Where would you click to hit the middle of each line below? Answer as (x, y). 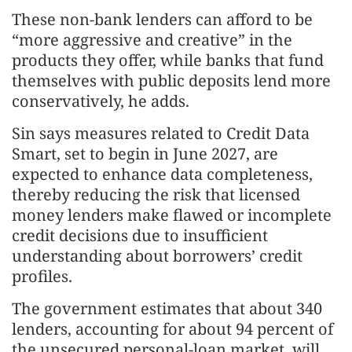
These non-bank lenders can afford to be (162, 20)
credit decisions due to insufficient (140, 236)
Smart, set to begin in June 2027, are (145, 154)
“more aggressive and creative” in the (152, 40)
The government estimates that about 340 (167, 309)
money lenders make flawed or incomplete (172, 215)
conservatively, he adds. (101, 101)
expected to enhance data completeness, (162, 174)
